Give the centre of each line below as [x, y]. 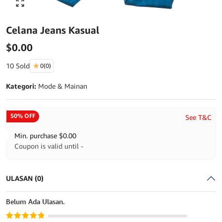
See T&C [198, 117]
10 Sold [18, 66]
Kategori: [22, 86]
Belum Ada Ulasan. [35, 202]
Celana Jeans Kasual [53, 30]
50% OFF [23, 116]
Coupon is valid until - [49, 146]
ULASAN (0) [25, 178]
